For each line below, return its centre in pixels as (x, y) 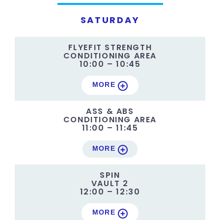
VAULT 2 (110, 183)
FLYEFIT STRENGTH (110, 47)
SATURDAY (110, 20)
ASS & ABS (110, 111)
